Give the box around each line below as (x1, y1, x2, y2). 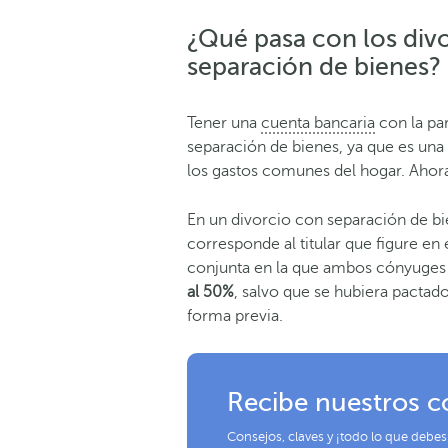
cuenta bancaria (261, 113, 375, 132)
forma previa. (187, 306, 283, 325)
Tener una (187, 113, 261, 132)
